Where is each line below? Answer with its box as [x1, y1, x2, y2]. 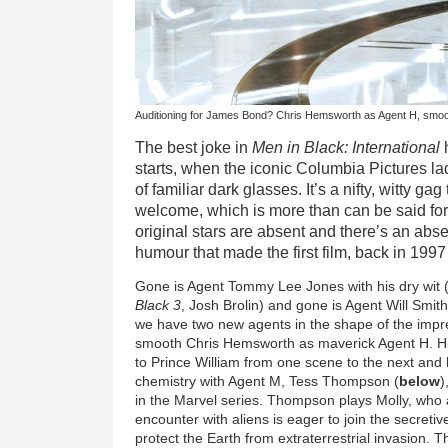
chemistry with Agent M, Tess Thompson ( [135, 372, 400, 389]
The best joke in [135, 138, 253, 156]
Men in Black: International [252, 138, 441, 156]
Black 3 [135, 296, 182, 313]
